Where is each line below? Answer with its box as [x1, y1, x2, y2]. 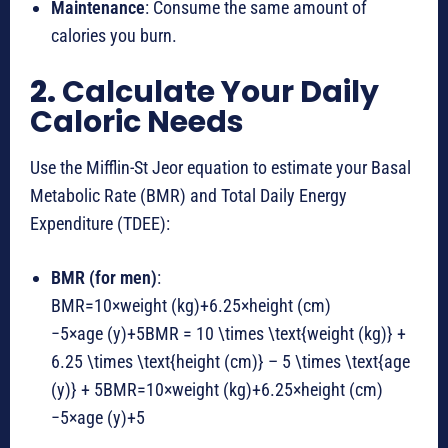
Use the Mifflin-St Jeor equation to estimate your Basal [30, 157, 411, 179]
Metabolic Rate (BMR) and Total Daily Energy [30, 185, 347, 207]
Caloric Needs [30, 101, 244, 144]
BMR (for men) [51, 267, 157, 289]
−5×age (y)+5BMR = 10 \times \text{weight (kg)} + [51, 323, 406, 345]
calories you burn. [51, 25, 177, 47]
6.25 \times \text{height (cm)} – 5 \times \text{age [51, 351, 410, 373]
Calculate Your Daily [62, 71, 379, 114]
